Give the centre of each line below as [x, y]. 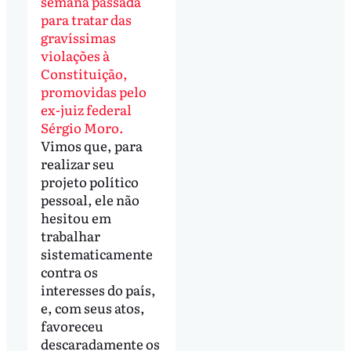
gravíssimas [78, 38]
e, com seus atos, [92, 308]
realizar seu [77, 164]
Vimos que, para [91, 146]
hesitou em [76, 218]
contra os [69, 272]
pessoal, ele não [90, 200]
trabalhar [70, 236]
